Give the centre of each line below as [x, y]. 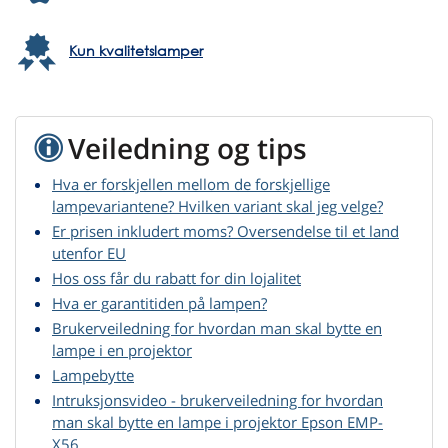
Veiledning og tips [187, 148]
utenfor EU [89, 253]
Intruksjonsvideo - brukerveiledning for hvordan [217, 400]
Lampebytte [93, 375]
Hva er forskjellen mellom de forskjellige [191, 184]
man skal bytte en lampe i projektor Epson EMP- [217, 422]
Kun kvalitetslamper [136, 51]
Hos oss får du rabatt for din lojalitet [176, 278]
